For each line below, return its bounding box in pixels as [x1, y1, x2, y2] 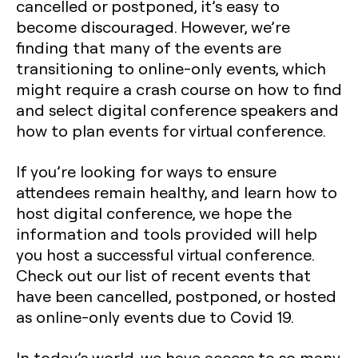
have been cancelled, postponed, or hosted [16, 285, 336, 306]
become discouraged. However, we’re [16, 16, 290, 37]
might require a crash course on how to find [16, 78, 342, 99]
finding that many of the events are [16, 37, 281, 58]
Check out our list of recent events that [16, 265, 311, 285]
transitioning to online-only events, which [16, 58, 326, 78]
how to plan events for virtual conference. [16, 120, 326, 141]
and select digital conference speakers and [16, 99, 339, 120]
